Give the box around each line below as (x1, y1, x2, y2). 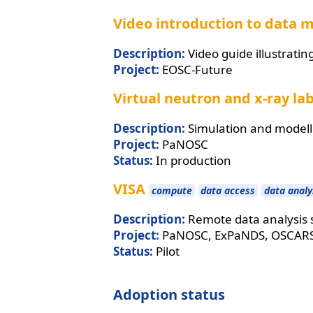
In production (153, 152, 231, 168)
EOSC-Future (159, 61, 233, 78)
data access (201, 184, 256, 198)
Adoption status (113, 285, 225, 305)
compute (151, 184, 192, 198)
